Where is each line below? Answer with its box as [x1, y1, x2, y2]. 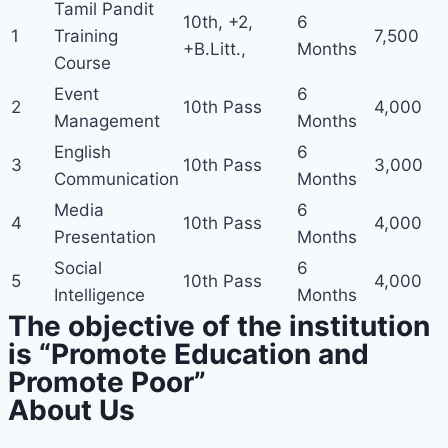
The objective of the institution [8, 309, 430, 343]
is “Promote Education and [8, 337, 369, 371]
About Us [8, 393, 135, 427]
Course [54, 53, 111, 73]
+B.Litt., [183, 39, 246, 59]
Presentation [54, 227, 156, 247]
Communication [54, 169, 179, 189]
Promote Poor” [8, 365, 206, 399]
